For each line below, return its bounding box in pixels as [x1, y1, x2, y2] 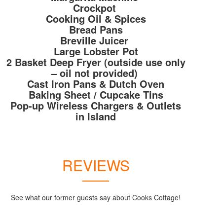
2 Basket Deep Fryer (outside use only [6, 55, 185, 70]
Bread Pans [69, 22, 123, 37]
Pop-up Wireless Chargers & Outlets [10, 98, 181, 113]
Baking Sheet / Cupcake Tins [28, 87, 163, 102]
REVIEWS [62, 154, 130, 176]
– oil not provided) [51, 66, 141, 80]
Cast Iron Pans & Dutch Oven [27, 76, 164, 91]
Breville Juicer [60, 33, 131, 48]
